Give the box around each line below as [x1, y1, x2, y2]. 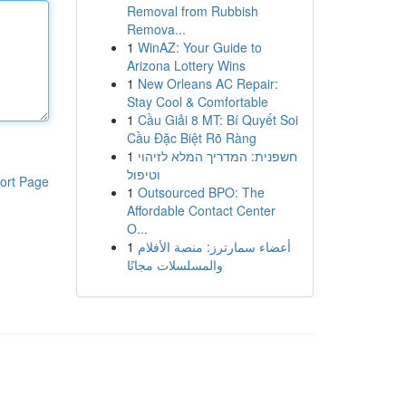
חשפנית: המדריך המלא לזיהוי [137, 147, 297, 165]
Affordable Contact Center [126, 201, 275, 219]
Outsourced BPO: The [137, 183, 265, 201]
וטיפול [126, 165, 160, 183]
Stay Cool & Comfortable [126, 92, 268, 111]
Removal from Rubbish [126, 2, 258, 20]
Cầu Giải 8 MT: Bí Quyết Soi [137, 111, 298, 129]
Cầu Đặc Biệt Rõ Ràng [126, 129, 256, 147]
